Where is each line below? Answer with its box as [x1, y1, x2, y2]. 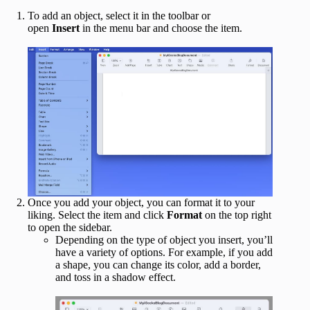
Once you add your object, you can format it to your [28, 196, 255, 208]
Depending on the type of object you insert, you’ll [55, 233, 273, 246]
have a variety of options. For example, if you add [55, 246, 273, 258]
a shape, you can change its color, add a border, [55, 258, 261, 271]
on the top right [202, 208, 271, 221]
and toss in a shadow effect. [55, 271, 176, 283]
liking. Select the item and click [28, 208, 167, 221]
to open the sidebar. [28, 221, 112, 233]
